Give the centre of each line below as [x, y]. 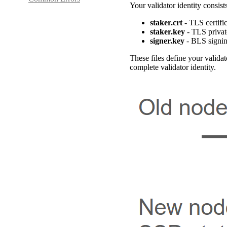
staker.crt [166, 22]
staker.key [167, 31]
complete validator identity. [173, 67]
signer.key [167, 41]
